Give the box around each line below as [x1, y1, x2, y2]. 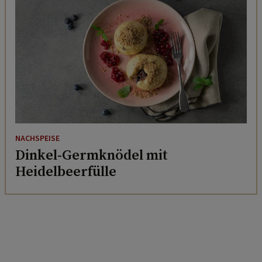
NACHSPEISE [15, 133, 60, 145]
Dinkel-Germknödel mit [15, 145, 168, 165]
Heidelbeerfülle [15, 161, 116, 181]
